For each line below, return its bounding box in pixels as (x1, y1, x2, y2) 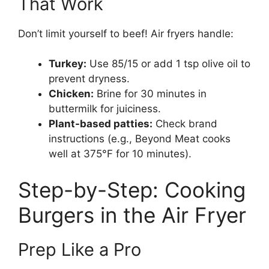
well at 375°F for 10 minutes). (49, 148, 192, 160)
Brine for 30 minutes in (94, 88, 207, 100)
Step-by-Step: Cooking (18, 177, 246, 202)
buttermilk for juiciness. (49, 103, 161, 115)
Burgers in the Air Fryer (18, 202, 246, 228)
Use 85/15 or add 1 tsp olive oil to (86, 58, 250, 70)
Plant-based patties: (49, 118, 153, 130)
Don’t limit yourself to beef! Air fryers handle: (18, 27, 234, 40)
